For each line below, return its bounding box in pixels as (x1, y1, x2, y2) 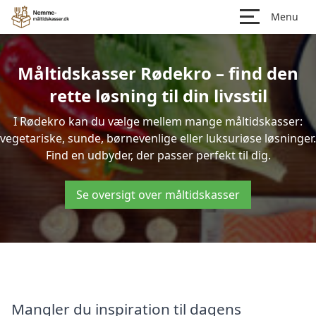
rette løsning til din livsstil (49, 84, 267, 107)
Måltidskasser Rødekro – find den (18, 61, 298, 85)
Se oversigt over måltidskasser (76, 187, 240, 202)
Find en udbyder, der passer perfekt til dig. (45, 147, 271, 163)
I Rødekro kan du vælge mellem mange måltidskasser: (13, 114, 303, 129)
